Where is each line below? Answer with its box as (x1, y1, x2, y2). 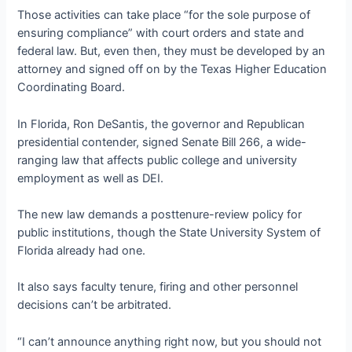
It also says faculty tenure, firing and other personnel (17, 280, 299, 295)
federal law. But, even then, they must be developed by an (17, 44, 326, 59)
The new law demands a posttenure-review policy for (17, 207, 302, 222)
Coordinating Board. (17, 80, 126, 95)
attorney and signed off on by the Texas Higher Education (17, 62, 328, 77)
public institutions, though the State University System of (17, 225, 321, 240)
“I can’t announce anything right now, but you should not (17, 334, 322, 349)
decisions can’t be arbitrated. (17, 298, 172, 313)
